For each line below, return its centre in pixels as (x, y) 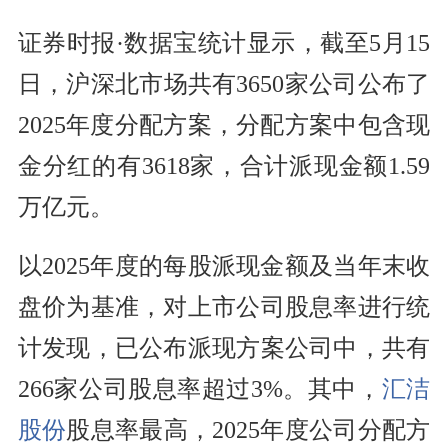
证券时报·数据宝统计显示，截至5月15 (224, 43)
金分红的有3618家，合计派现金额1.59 (224, 166)
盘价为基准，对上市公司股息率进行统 (224, 307)
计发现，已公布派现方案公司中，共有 (224, 348)
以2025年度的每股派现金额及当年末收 (224, 266)
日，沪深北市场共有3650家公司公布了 (224, 84)
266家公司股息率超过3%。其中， (199, 389)
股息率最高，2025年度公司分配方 (248, 430)
